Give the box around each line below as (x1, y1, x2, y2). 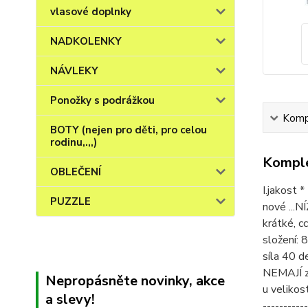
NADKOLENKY (50, 34, 122, 48)
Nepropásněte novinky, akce (45, 272, 225, 290)
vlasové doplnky (50, 5, 131, 19)
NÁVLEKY (50, 64, 98, 78)
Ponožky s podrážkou (50, 93, 155, 107)
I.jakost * (262, 183, 305, 198)
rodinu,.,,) (50, 135, 97, 149)
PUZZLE (50, 195, 91, 208)
